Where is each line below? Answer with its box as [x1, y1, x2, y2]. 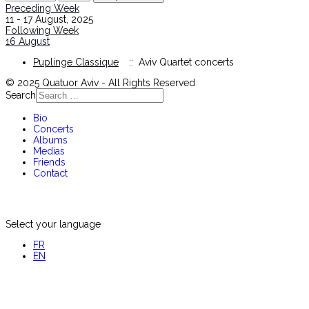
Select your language [6, 218, 101, 230]
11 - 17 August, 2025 [6, 13, 93, 25]
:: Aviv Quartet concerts [123, 56, 234, 68]
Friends [33, 156, 66, 168]
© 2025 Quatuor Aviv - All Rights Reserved [6, 77, 195, 88]
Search [6, 89, 36, 101]
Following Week [6, 24, 79, 36]
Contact [33, 167, 68, 179]
